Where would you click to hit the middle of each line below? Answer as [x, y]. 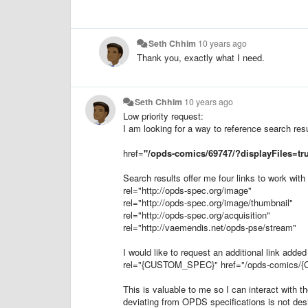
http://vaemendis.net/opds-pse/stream [217, 227]
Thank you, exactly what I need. [201, 57]
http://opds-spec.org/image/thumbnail [216, 202]
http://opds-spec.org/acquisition [204, 214]
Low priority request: [163, 115]
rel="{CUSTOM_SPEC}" [172, 264]
